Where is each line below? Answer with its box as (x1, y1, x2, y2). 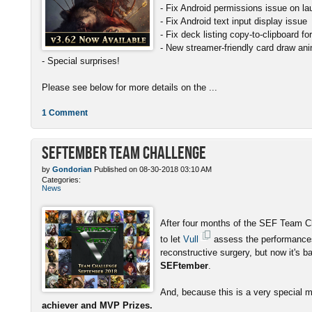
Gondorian (52, 164, 92, 173)
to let (160, 233, 183, 244)
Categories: (42, 175, 81, 184)
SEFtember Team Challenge (42, 142, 206, 162)
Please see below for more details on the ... (42, 81, 217, 93)
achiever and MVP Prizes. (42, 299, 153, 311)
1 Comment (42, 107, 88, 118)
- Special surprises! (42, 55, 120, 66)
